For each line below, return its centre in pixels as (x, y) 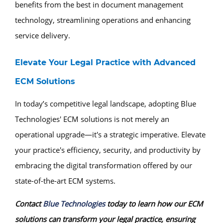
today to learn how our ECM (154, 203)
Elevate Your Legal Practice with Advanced (105, 62)
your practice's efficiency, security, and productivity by (108, 150)
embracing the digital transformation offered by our (104, 165)
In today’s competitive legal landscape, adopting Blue (106, 103)
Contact (29, 203)
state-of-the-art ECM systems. (65, 180)
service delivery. (43, 35)
